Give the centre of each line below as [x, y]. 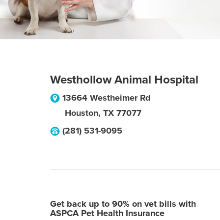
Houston [82, 113]
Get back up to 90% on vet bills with [123, 204]
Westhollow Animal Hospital [124, 80]
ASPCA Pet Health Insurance [107, 213]
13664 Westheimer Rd [107, 98]
